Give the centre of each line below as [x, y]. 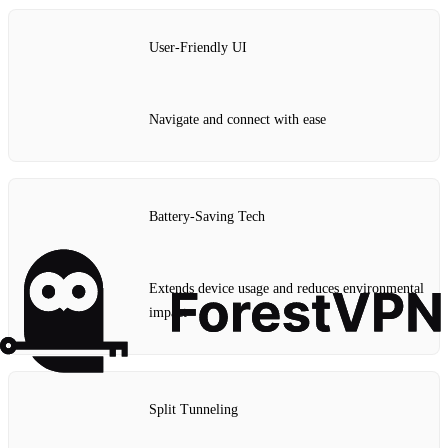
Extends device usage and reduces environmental [286, 288]
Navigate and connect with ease [237, 119]
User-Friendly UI [198, 48]
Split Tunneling [193, 410]
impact [168, 312]
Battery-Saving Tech [207, 217]
